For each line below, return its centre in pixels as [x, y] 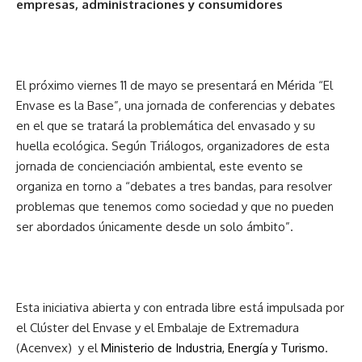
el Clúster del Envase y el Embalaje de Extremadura [158, 328]
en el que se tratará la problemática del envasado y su [166, 126]
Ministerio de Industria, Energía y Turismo [211, 348]
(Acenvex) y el [57, 348]
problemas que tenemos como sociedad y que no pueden [175, 206]
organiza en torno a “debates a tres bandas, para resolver [174, 186]
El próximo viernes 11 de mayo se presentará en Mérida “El [175, 85]
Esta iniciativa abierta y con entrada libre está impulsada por [180, 307]
